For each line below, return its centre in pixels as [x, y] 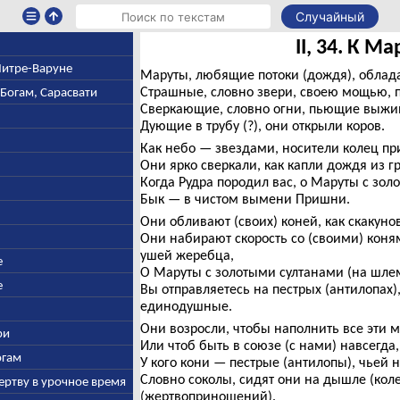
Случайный [329, 17]
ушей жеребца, [187, 255]
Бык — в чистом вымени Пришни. [245, 199]
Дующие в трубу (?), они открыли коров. [262, 125]
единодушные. [186, 306]
